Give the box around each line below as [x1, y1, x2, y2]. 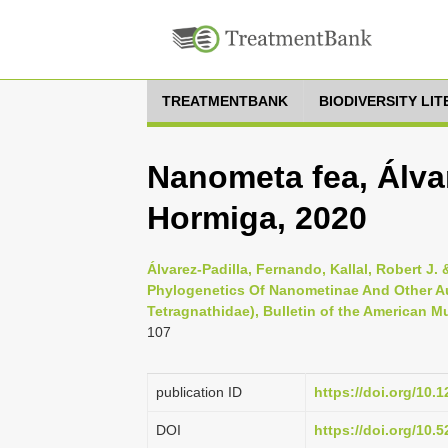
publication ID [156, 384, 242, 400]
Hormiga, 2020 [147, 200, 367, 236]
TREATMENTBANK [162, 93, 288, 109]
